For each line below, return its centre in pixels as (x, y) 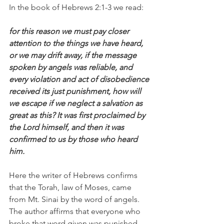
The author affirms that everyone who (76, 211)
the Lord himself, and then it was (67, 127)
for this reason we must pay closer (70, 31)
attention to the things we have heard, (77, 43)
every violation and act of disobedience (80, 79)
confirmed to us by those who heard (74, 139)
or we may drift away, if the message (74, 55)
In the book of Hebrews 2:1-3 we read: (76, 7)
